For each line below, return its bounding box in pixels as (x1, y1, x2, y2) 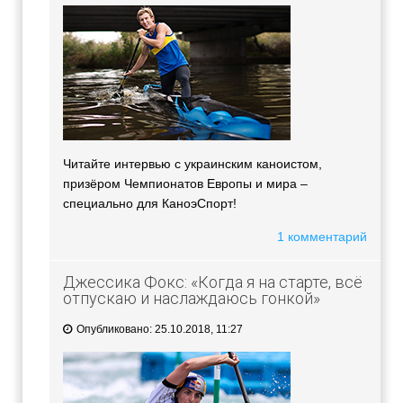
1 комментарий (277, 229, 367, 245)
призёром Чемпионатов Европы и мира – (63, 176, 308, 192)
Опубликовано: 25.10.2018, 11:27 (74, 323, 243, 336)
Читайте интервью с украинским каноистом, (63, 157, 322, 172)
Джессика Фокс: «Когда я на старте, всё (63, 273, 363, 292)
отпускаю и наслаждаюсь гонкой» (63, 289, 320, 309)
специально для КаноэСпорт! (63, 196, 237, 211)
